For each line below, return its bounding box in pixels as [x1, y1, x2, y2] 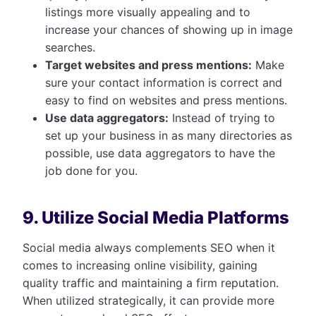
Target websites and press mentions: [45, 58, 252, 73]
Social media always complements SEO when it [23, 241, 275, 255]
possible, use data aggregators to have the [45, 146, 275, 161]
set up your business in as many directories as [45, 128, 292, 143]
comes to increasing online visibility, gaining [23, 258, 257, 273]
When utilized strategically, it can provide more [23, 293, 274, 308]
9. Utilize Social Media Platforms [23, 207, 289, 229]
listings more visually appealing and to [45, 5, 250, 20]
